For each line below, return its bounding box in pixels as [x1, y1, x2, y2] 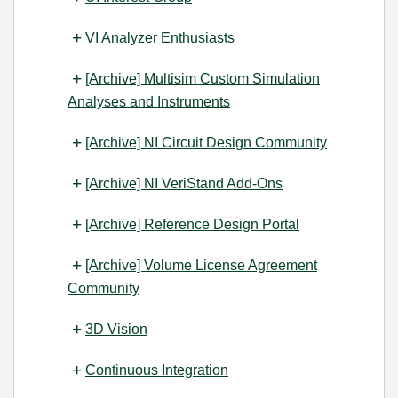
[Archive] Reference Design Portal [85, 217, 299, 232]
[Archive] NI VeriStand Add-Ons [85, 176, 283, 191]
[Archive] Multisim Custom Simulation [85, 71, 320, 86]
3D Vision [85, 322, 147, 337]
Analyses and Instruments [68, 94, 230, 109]
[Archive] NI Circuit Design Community [85, 135, 327, 150]
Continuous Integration [85, 362, 228, 378]
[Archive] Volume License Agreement [85, 258, 317, 273]
